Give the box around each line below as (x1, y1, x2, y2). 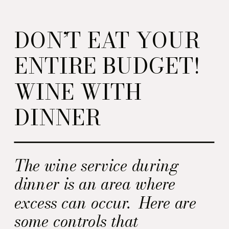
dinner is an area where (14, 171, 176, 196)
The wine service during (14, 153, 179, 178)
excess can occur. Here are (14, 190, 196, 215)
